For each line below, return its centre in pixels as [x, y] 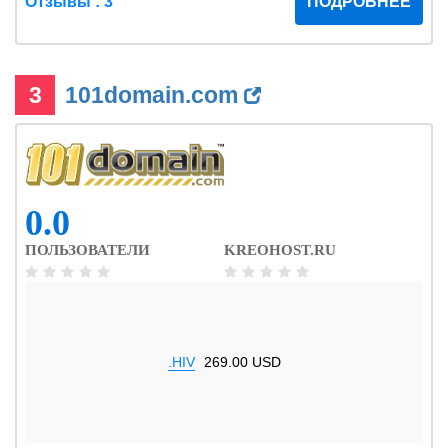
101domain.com [154, 95]
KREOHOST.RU [280, 250]
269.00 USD [242, 362]
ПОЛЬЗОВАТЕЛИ [87, 250]
